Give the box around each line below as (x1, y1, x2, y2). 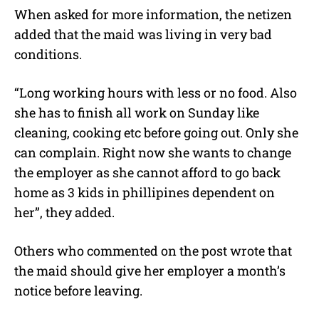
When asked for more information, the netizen (14, 5, 292, 23)
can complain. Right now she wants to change (14, 143, 291, 161)
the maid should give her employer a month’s (14, 261, 286, 279)
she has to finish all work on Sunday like (14, 103, 259, 121)
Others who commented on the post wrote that (14, 241, 292, 259)
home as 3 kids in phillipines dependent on (14, 183, 275, 201)
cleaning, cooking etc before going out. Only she (14, 123, 298, 141)
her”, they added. (14, 203, 115, 221)
